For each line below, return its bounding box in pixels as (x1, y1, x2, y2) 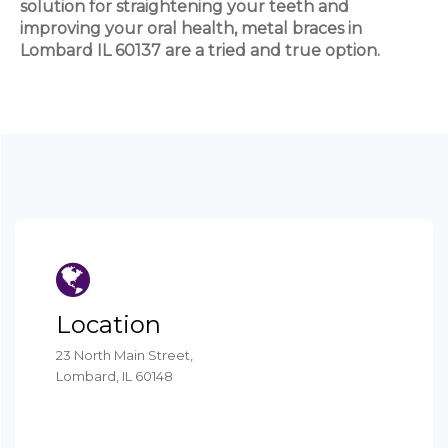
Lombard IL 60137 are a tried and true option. (20, 40, 380, 60)
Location (56, 310, 161, 339)
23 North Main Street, (56, 347, 193, 363)
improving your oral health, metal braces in (20, 18, 362, 38)
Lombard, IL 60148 (56, 368, 173, 384)
